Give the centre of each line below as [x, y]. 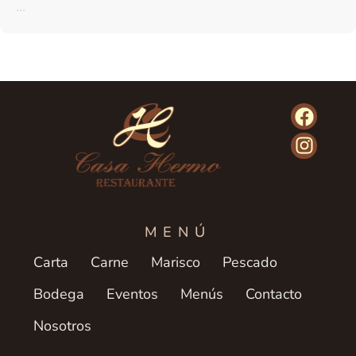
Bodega [59, 294]
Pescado [250, 262]
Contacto [274, 294]
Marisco [176, 262]
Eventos [132, 294]
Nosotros [62, 325]
